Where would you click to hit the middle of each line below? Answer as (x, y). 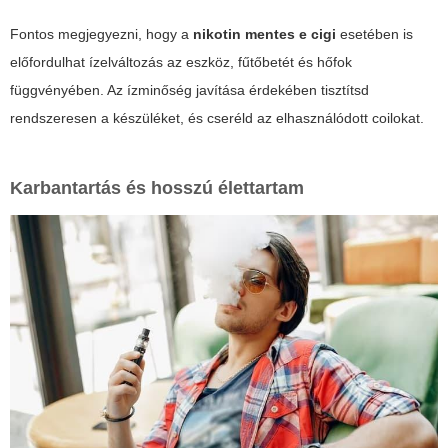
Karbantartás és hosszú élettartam (157, 187)
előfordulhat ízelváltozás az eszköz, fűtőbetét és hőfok (181, 61)
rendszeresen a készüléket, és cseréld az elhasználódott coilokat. (217, 117)
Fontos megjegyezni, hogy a (101, 33)
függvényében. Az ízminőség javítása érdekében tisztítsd (189, 89)
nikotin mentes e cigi (264, 33)
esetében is (374, 33)
